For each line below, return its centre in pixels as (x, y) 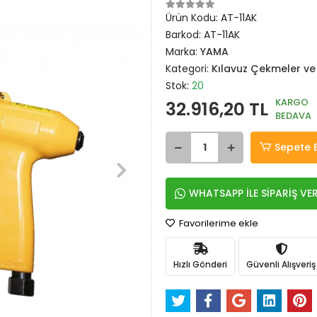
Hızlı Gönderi (200, 264)
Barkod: (185, 35)
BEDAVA (293, 116)
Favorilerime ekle (218, 223)
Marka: (183, 52)
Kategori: (189, 69)
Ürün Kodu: (193, 18)
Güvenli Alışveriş (281, 264)
